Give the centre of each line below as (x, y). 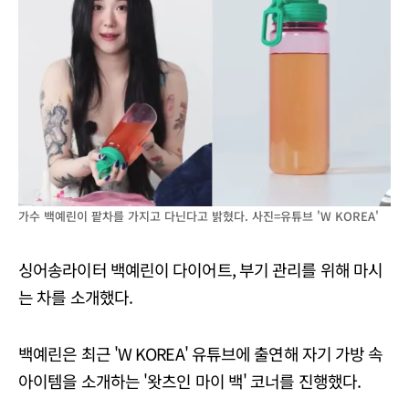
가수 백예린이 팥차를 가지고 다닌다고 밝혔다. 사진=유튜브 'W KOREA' (199, 215)
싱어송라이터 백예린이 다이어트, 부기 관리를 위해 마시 (201, 269)
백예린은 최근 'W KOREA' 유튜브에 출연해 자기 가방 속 (201, 353)
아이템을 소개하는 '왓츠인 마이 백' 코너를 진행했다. (190, 380)
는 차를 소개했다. (75, 296)
